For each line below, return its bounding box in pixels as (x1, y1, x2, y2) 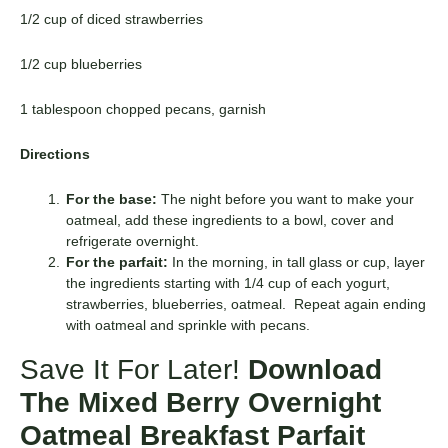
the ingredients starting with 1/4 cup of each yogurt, (66, 275, 390, 292)
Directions (20, 146, 90, 163)
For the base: (66, 191, 161, 208)
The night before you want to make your (161, 191, 414, 208)
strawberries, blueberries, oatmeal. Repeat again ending (66, 296, 426, 313)
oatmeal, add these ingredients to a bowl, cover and (66, 212, 394, 229)
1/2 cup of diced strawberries (20, 11, 203, 28)
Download (248, 353, 382, 385)
